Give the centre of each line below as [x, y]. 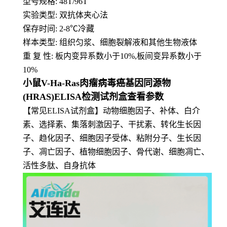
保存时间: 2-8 [46, 29]
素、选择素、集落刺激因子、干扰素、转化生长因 [112, 125]
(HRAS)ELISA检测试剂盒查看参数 [93, 97]
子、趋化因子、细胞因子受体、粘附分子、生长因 [112, 138]
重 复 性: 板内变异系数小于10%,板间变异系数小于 [112, 56]
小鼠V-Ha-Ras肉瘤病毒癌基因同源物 [97, 83]
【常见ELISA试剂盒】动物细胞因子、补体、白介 [111, 111]
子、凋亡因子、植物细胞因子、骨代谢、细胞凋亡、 [116, 152]
